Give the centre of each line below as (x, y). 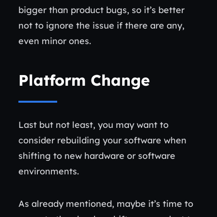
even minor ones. (56, 41)
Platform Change (84, 80)
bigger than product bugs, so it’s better (101, 10)
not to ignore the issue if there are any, (101, 25)
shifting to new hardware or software (97, 156)
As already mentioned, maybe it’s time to (106, 204)
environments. (50, 171)
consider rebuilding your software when (102, 140)
